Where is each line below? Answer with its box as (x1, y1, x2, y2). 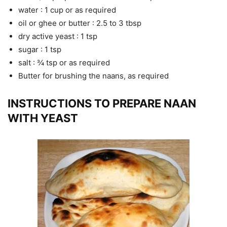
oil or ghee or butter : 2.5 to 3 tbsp (18, 18, 141, 28)
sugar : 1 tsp (18, 45, 61, 55)
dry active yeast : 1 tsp (18, 31, 97, 42)
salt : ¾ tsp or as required (18, 58, 110, 68)
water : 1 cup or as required (18, 5, 116, 15)
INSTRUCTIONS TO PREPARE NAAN (8, 97, 196, 110)
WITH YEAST (8, 111, 78, 125)
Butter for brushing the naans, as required (18, 71, 169, 81)
